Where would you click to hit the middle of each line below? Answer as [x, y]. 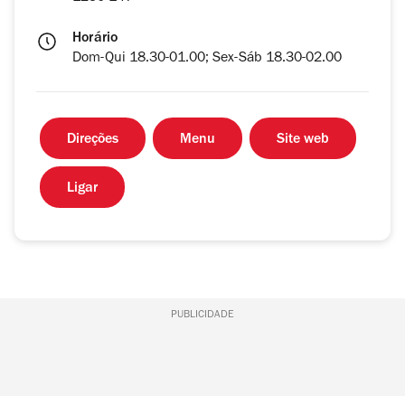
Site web [303, 141]
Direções [93, 141]
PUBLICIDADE [202, 316]
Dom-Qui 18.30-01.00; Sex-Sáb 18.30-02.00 [207, 59]
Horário [95, 39]
